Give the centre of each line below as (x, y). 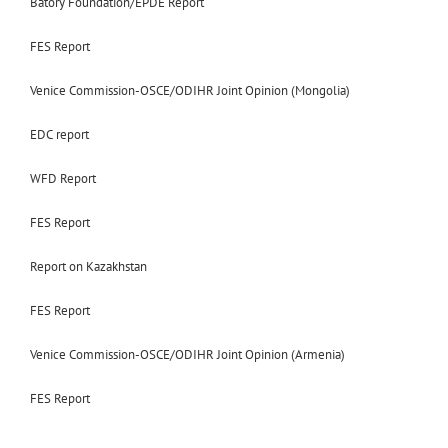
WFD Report (63, 178)
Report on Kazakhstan (88, 266)
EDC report (59, 134)
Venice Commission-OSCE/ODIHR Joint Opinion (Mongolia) (190, 90)
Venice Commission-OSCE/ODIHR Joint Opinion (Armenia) (187, 354)
